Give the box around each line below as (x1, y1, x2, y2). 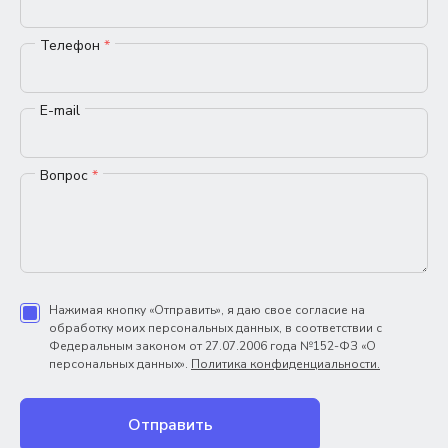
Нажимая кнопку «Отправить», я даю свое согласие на (49, 301, 365, 318)
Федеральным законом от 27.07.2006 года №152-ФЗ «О (49, 337, 376, 354)
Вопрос (40, 165, 92, 185)
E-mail (40, 100, 80, 120)
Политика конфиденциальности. (191, 355, 380, 372)
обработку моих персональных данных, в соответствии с (49, 319, 382, 336)
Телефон (40, 35, 104, 55)
